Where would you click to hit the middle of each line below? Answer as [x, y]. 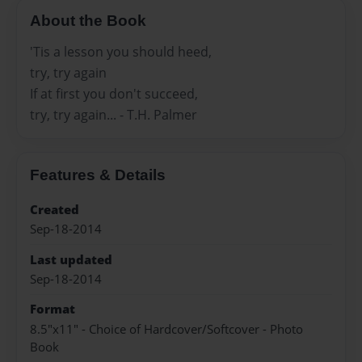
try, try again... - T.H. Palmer [114, 114]
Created [55, 209]
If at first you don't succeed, [114, 93]
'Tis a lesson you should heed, [121, 51]
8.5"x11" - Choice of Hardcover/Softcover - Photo [166, 329]
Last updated [71, 259]
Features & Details [98, 175]
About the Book [88, 21]
